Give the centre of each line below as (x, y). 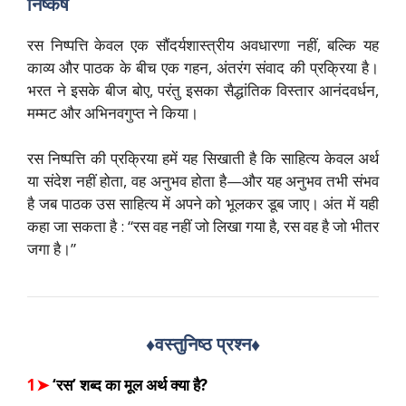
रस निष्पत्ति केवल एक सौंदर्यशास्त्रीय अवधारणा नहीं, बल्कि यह (203, 44)
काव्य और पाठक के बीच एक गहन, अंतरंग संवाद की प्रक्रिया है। (203, 67)
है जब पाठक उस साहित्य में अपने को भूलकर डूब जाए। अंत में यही (203, 204)
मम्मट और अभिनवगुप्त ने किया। (113, 112)
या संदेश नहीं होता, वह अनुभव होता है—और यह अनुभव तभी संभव (203, 181)
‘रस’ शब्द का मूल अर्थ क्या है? (130, 385)
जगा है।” (52, 249)
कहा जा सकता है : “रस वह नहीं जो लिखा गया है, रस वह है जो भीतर (203, 227)
